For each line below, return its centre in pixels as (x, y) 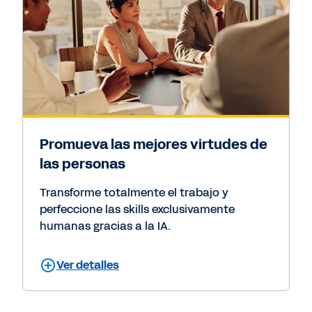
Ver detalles (88, 265)
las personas (83, 164)
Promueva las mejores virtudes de (154, 145)
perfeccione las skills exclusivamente (137, 210)
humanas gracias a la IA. (105, 226)
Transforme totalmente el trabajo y (134, 193)
